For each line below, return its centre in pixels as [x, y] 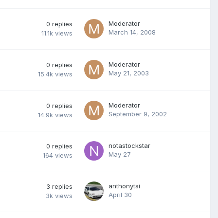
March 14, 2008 [132, 32]
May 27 [120, 154]
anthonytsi [124, 186]
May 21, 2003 [129, 73]
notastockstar [129, 145]
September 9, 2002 [138, 114]
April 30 [120, 195]
